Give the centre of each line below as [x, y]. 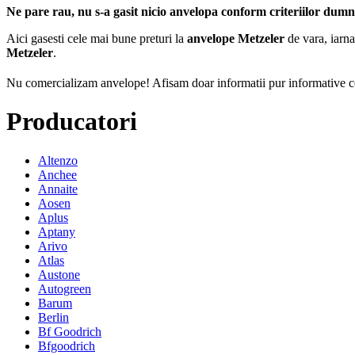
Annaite [58, 189]
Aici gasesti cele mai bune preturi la [97, 38]
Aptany [57, 231]
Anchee [57, 174]
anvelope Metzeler [236, 38]
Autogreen [65, 288]
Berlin [53, 317]
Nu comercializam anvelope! [78, 82]
